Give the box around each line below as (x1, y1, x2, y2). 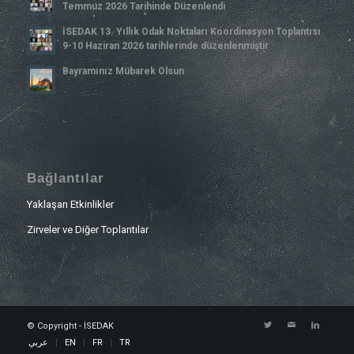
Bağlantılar (26, 170, 104, 186)
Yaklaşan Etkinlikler (26, 198, 114, 210)
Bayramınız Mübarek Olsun (62, 66, 184, 77)
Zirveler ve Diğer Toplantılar (26, 223, 149, 235)
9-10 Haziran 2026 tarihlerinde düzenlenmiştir (62, 40, 269, 52)
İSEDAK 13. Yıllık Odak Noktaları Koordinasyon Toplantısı (62, 26, 321, 38)
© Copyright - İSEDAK (26, 320, 114, 331)
